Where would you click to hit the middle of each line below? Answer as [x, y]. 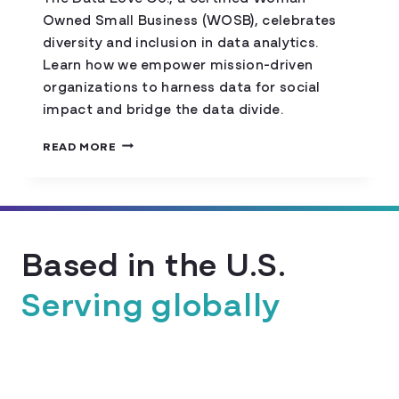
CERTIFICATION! [167, 248]
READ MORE [80, 145]
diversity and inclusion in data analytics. [181, 41]
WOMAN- [144, 176]
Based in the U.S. [154, 262]
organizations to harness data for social [182, 85]
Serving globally [151, 302]
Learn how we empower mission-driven [178, 63]
